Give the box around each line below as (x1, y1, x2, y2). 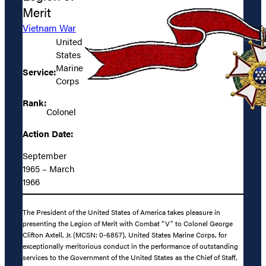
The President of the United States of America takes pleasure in (23, 206, 220, 217)
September (23, 149, 66, 162)
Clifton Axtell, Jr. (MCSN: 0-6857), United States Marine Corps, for (23, 229, 227, 240)
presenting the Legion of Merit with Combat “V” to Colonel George (23, 217, 233, 229)
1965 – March (23, 162, 74, 175)
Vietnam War (23, 21, 76, 35)
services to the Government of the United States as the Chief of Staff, (23, 251, 237, 262)
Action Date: (23, 127, 73, 140)
